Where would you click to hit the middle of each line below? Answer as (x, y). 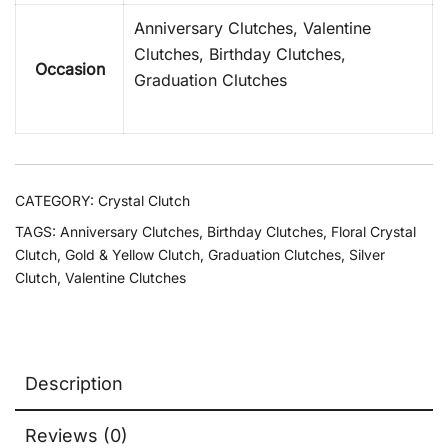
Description (74, 383)
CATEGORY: (56, 200)
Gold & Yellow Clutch (132, 254)
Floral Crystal (373, 231)
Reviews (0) (76, 435)
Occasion (69, 69)
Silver (367, 254)
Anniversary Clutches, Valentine (252, 28)
